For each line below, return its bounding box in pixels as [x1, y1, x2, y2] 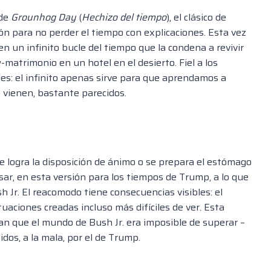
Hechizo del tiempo [82, 10, 166, 25]
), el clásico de [166, 10, 226, 25]
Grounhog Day [11, 10, 76, 25]
